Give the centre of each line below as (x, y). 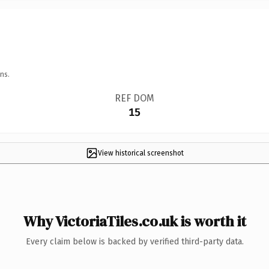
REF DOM (134, 98)
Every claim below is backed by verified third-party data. (134, 241)
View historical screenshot (141, 153)
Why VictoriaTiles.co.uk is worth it (134, 221)
